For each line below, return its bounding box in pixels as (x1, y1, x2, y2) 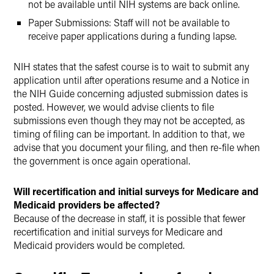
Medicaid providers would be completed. (13, 239, 185, 251)
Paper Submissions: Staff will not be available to (28, 16, 230, 29)
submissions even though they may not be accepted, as (13, 114, 245, 127)
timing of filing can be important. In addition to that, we (13, 127, 245, 140)
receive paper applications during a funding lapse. (28, 29, 237, 42)
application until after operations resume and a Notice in (13, 73, 250, 86)
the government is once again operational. (13, 154, 190, 167)
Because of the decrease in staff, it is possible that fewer (13, 212, 245, 224)
